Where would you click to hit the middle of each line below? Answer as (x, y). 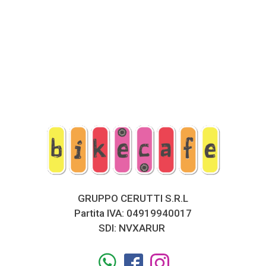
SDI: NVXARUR (133, 228)
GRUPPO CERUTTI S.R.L (133, 199)
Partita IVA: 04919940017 (133, 213)
